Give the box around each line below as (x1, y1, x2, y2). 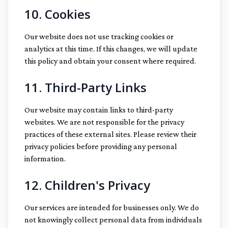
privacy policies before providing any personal (24, 142, 177, 151)
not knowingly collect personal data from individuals (24, 215, 202, 224)
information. (24, 154, 66, 163)
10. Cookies (24, 6, 91, 22)
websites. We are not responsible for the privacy (24, 118, 184, 126)
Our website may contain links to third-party (24, 105, 173, 114)
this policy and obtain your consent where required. (24, 56, 196, 65)
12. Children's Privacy (24, 177, 150, 193)
